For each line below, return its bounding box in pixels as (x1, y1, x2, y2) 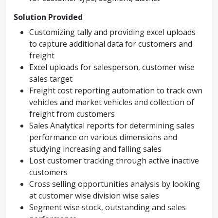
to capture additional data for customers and (29, 38, 192, 49)
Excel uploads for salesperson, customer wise (29, 62, 195, 73)
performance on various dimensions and (29, 132, 177, 143)
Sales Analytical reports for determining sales (29, 120, 195, 131)
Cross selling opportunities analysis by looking (29, 179, 200, 189)
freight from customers (29, 109, 115, 119)
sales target (29, 73, 73, 84)
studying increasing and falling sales (29, 144, 162, 154)
